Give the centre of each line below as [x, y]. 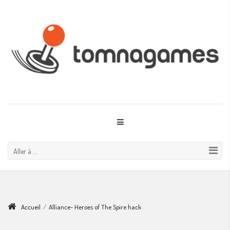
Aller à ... [25, 151]
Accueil [31, 207]
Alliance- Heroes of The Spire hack [95, 207]
